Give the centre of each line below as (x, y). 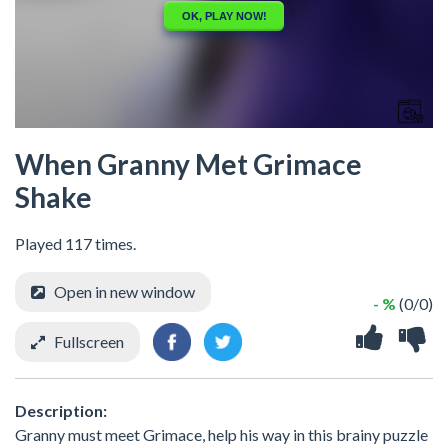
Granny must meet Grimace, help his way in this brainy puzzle (221, 434)
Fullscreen (89, 341)
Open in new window (124, 291)
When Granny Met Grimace (188, 164)
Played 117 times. (75, 243)
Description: (61, 410)
